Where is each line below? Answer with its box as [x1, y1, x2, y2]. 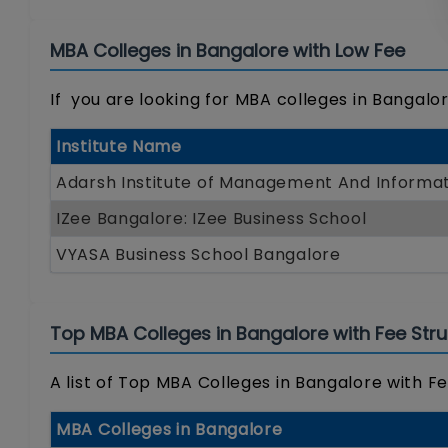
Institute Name [56, 134, 182, 158]
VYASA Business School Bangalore [56, 242, 341, 266]
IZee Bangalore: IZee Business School [56, 206, 367, 230]
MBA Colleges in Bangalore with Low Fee [50, 37, 405, 63]
